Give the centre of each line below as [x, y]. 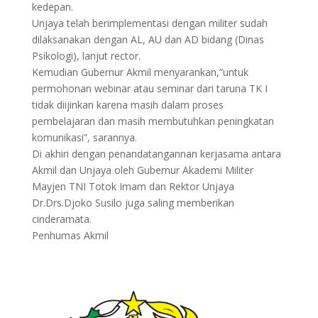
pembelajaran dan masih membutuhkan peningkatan [153, 121]
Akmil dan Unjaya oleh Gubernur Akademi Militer [142, 170]
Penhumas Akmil [70, 235]
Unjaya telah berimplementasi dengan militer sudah [149, 23]
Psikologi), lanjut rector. [86, 56]
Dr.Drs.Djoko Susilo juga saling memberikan [133, 203]
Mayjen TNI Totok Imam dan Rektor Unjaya [133, 186]
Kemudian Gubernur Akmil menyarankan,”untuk [140, 72]
